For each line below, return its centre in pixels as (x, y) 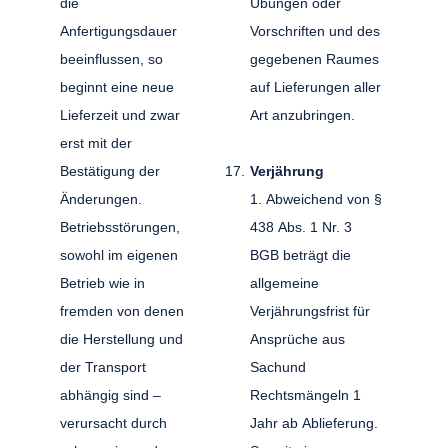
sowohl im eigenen (119, 254)
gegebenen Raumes (314, 58)
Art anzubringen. (304, 114)
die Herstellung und (122, 338)
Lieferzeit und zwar (120, 114)
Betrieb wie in (103, 282)
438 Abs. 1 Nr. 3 (301, 226)
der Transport (103, 366)
